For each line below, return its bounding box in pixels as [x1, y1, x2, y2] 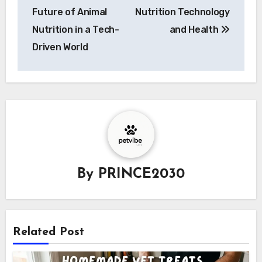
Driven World [32, 42, 88, 53]
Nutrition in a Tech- [32, 24, 119, 36]
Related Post [13, 226, 85, 238]
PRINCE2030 [98, 167, 185, 182]
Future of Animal [32, 6, 108, 18]
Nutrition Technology [135, 6, 230, 18]
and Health [169, 24, 221, 36]
